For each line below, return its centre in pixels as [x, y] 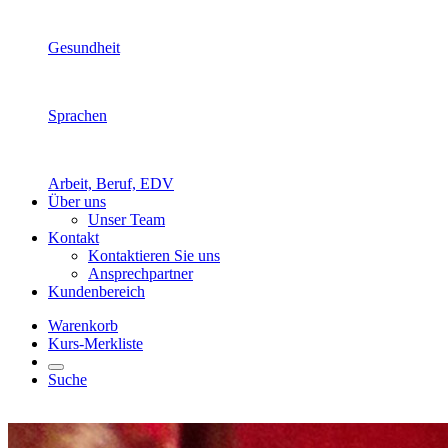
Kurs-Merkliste [95, 343]
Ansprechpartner [140, 273]
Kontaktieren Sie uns [154, 255]
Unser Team [126, 219]
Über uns [77, 201]
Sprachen [77, 115]
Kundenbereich [96, 291]
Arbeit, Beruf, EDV [111, 183]
